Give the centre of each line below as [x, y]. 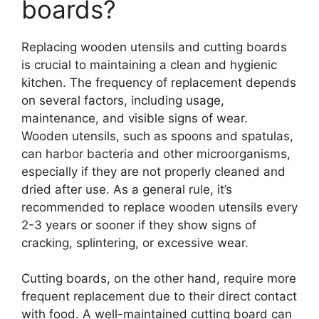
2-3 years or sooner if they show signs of [139, 225]
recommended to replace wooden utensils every [159, 207]
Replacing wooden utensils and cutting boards [154, 47]
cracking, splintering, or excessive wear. [135, 242]
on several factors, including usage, [123, 100]
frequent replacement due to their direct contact [159, 296]
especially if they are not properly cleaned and [153, 171]
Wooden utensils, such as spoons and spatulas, [157, 136]
